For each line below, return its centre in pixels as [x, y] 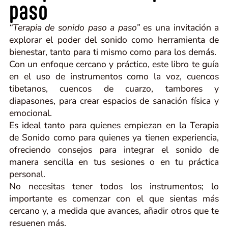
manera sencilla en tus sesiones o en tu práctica [114, 162]
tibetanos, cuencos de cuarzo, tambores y [114, 88]
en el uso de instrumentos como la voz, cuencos [114, 76]
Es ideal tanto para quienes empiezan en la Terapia [114, 125]
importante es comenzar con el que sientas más [114, 198]
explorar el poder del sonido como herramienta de [114, 39]
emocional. [30, 113]
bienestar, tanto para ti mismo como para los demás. [112, 52]
